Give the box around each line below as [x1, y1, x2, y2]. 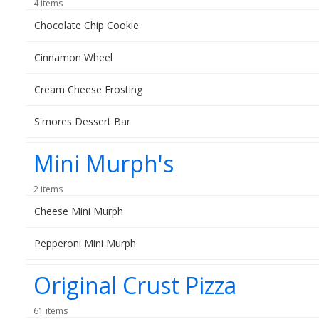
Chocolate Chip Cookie [34, 19, 139, 32]
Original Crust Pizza [33, 270, 236, 300]
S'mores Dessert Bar [34, 115, 130, 128]
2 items [33, 183, 63, 195]
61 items [33, 305, 68, 317]
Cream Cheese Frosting [34, 83, 142, 96]
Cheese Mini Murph [34, 204, 123, 218]
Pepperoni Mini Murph [34, 236, 136, 250]
